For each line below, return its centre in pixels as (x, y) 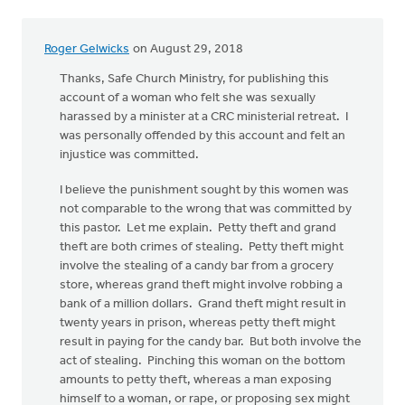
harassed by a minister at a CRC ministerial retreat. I (204, 117)
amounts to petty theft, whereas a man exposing (196, 380)
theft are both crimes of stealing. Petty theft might (202, 247)
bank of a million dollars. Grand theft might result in (203, 304)
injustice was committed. (129, 155)
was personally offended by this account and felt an (202, 136)
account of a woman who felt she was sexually (188, 98)
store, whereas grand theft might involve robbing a (201, 285)
